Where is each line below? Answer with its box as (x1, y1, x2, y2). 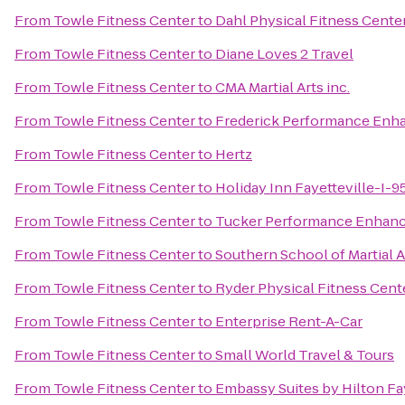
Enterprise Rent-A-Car (215, 312, 363, 331)
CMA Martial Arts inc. (215, 78, 350, 97)
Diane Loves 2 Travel (215, 44, 353, 63)
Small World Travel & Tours (215, 345, 394, 364)
